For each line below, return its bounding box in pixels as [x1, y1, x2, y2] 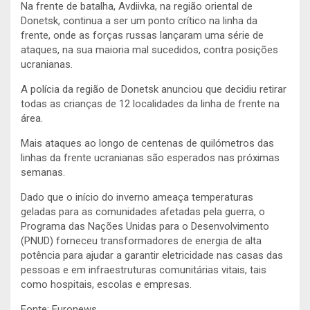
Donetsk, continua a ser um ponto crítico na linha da [21, 14, 257, 27]
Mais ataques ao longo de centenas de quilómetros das [21, 136, 274, 149]
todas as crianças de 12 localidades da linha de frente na [21, 97, 280, 110]
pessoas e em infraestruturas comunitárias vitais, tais [21, 263, 266, 276]
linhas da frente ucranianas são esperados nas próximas [21, 151, 280, 164]
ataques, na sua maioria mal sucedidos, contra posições [21, 43, 278, 56]
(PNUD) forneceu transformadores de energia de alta [21, 234, 262, 247]
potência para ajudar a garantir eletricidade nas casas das [21, 248, 283, 262]
